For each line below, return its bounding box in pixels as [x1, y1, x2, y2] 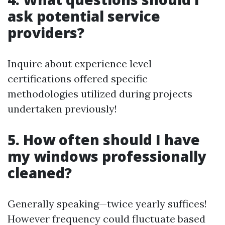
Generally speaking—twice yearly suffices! [8, 197, 207, 210]
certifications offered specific [8, 72, 148, 85]
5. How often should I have [8, 130, 200, 149]
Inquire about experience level [8, 57, 152, 70]
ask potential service [8, 7, 160, 26]
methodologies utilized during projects [8, 87, 192, 100]
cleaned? [8, 163, 72, 182]
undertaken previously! [8, 102, 117, 115]
